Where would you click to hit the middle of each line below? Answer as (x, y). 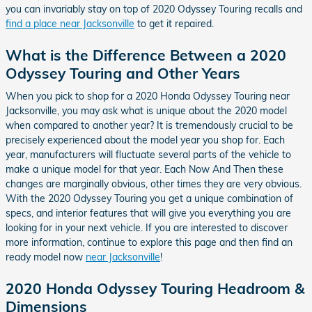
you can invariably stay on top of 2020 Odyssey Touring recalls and (154, 9)
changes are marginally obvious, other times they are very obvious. (154, 184)
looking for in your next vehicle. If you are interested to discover (147, 228)
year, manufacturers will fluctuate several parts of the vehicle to (148, 155)
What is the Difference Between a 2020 (146, 55)
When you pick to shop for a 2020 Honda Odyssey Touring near (148, 96)
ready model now (46, 257)
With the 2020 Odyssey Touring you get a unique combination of (149, 198)
